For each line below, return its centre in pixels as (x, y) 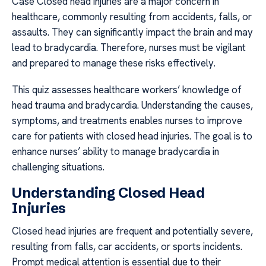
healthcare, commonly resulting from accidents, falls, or (132, 17)
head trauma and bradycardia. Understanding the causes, (132, 105)
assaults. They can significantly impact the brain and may (132, 32)
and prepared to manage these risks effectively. (114, 63)
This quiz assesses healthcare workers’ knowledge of (127, 89)
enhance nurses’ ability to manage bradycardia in (115, 151)
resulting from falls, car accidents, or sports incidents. (127, 247)
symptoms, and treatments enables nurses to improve (127, 120)
